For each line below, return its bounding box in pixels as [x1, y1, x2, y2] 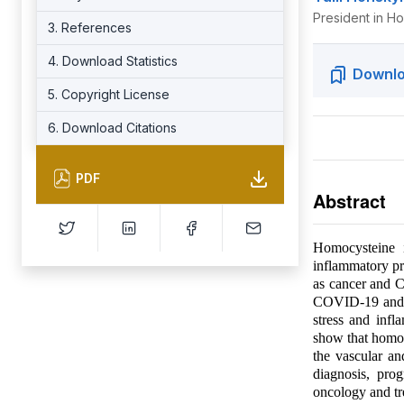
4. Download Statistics [48, 53, 178, 69]
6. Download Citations [48, 120, 177, 135]
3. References [48, 20, 132, 35]
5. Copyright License [48, 87, 170, 102]
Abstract [312, 188, 386, 214]
